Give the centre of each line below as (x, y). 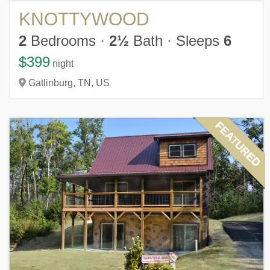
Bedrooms (61, 40)
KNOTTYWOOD (84, 19)
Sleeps (200, 40)
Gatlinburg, (52, 83)
